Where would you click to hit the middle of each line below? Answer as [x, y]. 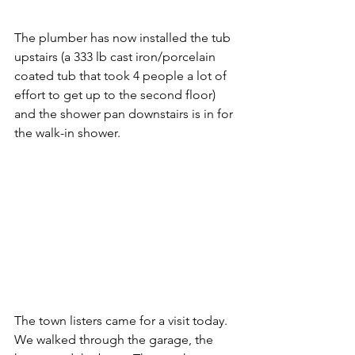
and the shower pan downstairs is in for [125, 114]
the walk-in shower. [69, 133]
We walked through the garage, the [115, 340]
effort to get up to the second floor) [116, 95]
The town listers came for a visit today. [124, 321]
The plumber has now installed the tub [124, 38]
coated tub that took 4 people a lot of [122, 76]
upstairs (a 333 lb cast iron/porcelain [116, 57]
